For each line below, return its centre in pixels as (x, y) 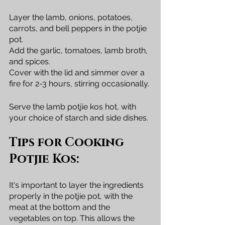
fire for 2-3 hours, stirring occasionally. (79, 83)
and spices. (31, 61)
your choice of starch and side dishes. (79, 118)
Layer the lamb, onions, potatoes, (72, 17)
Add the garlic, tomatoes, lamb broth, (79, 50)
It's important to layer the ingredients (77, 185)
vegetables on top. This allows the (73, 218)
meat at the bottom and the (61, 207)
